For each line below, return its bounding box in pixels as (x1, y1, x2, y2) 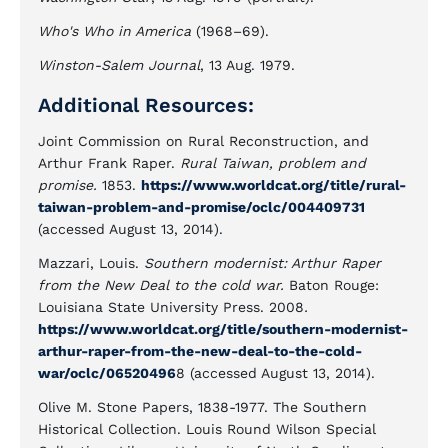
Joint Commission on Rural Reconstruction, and (38, 133, 369, 149)
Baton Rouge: (289, 277, 379, 293)
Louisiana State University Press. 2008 (38, 299, 304, 315)
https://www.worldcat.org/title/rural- (141, 177, 406, 193)
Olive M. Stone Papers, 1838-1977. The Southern (38, 399, 367, 415)
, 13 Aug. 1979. (200, 57, 295, 73)
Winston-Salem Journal (38, 57, 200, 73)
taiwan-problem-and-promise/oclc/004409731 (38, 199, 365, 215)
